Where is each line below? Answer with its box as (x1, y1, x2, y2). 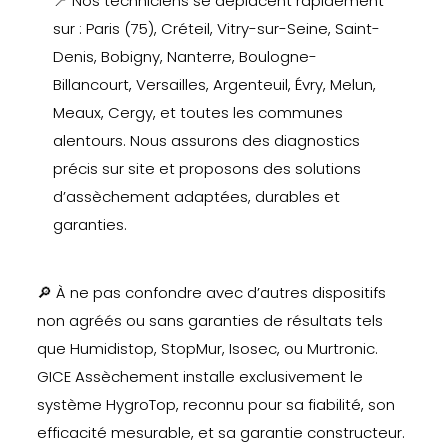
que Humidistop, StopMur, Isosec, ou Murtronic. (36, 338, 378, 359)
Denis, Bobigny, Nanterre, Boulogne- (53, 46, 317, 67)
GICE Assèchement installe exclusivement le (36, 366, 363, 387)
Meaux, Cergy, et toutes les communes (53, 102, 343, 123)
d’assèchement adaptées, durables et (53, 186, 340, 207)
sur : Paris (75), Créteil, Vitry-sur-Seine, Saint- (53, 18, 380, 39)
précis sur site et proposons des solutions (53, 158, 361, 179)
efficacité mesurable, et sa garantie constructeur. (36, 422, 405, 443)
